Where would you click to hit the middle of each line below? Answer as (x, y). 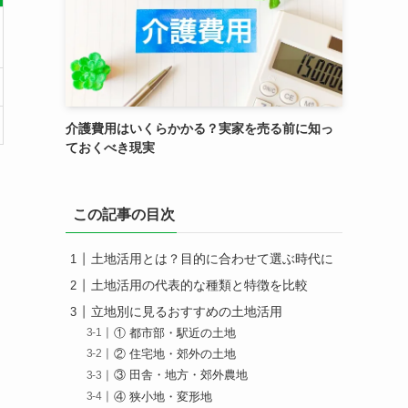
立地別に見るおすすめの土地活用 (187, 311)
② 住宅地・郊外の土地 (175, 355)
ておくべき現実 (110, 148)
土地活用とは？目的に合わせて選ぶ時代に (212, 259)
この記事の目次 (124, 214)
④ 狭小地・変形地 (163, 397)
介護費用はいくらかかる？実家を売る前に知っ (199, 128)
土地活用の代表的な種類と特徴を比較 (199, 285)
